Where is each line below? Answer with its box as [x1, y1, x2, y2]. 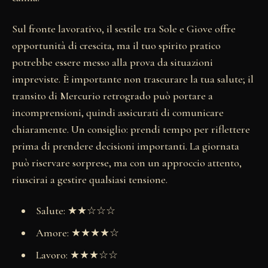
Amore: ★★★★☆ [35, 226, 119, 239]
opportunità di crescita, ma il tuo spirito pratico [12, 38, 221, 52]
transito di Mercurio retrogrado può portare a [12, 89, 213, 102]
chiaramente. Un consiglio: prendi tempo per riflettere [12, 122, 250, 136]
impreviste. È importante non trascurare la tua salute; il [12, 72, 254, 86]
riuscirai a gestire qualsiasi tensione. [12, 172, 167, 186]
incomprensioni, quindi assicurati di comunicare [12, 105, 224, 119]
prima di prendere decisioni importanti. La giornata [12, 139, 239, 153]
